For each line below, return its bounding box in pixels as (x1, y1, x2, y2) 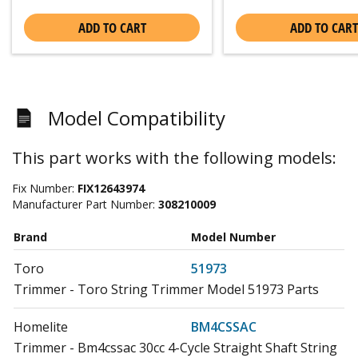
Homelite (14, 317, 68, 336)
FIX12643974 (78, 180, 145, 196)
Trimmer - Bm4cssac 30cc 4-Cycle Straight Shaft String (14, 338, 337, 356)
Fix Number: (12, 180, 78, 196)
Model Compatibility (48, 104, 225, 131)
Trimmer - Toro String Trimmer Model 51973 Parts (14, 280, 319, 298)
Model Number (191, 229, 276, 245)
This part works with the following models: (12, 146, 336, 169)
